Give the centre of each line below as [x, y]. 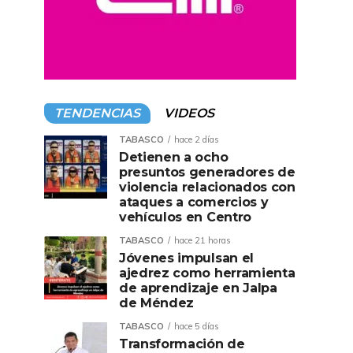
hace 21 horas [203, 240]
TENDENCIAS [97, 113]
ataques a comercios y [194, 202]
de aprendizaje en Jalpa [198, 288]
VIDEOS [189, 113]
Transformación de [182, 344]
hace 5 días [197, 326]
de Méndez [157, 303]
